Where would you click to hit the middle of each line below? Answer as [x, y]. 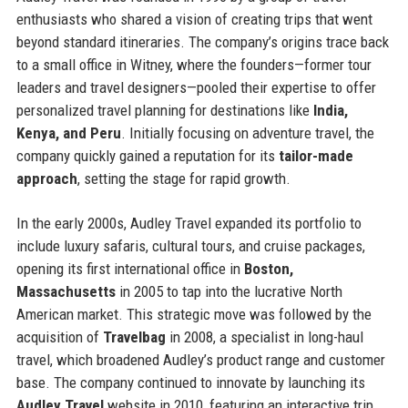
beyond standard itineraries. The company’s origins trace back [202, 41]
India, [330, 110]
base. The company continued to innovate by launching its [190, 382]
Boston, [268, 268]
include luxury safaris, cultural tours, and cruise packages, [190, 245]
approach [46, 178]
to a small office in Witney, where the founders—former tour [194, 64]
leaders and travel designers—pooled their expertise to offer [196, 87]
